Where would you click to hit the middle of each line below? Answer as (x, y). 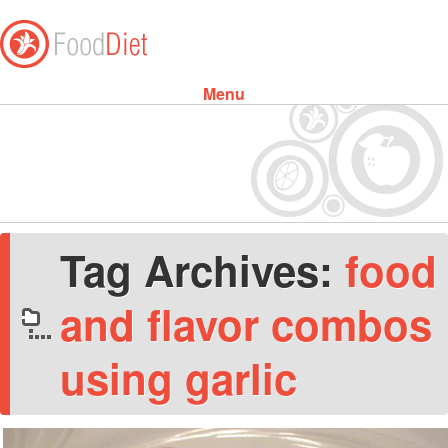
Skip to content (228, 119)
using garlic (178, 378)
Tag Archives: (202, 270)
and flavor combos (246, 324)
